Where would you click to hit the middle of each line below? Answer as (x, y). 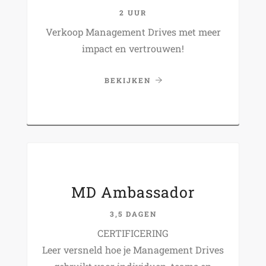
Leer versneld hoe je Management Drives (133, 249)
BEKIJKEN (127, 80)
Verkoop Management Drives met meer (133, 31)
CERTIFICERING (133, 233)
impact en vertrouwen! (133, 48)
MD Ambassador (133, 192)
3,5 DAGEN (133, 213)
